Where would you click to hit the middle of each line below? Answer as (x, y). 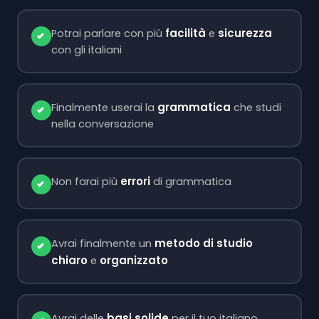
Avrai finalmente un (103, 243)
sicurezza (245, 33)
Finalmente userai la (104, 107)
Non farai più (85, 181)
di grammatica (190, 181)
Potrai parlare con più (108, 33)
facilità (185, 33)
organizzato (134, 260)
